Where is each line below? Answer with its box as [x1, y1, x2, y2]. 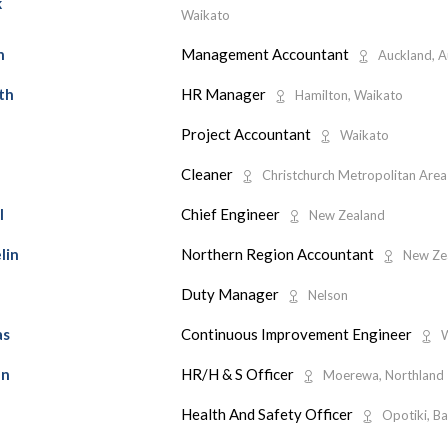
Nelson [307, 286, 348, 303]
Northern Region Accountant [180, 244, 377, 263]
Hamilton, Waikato [294, 86, 403, 103]
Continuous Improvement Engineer [180, 324, 415, 343]
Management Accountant [180, 44, 352, 63]
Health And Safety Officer [180, 404, 356, 423]
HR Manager [180, 84, 269, 103]
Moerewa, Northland [322, 366, 444, 383]
